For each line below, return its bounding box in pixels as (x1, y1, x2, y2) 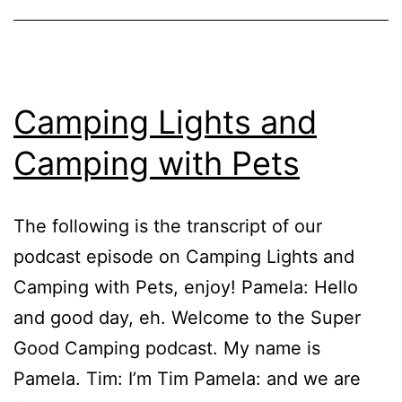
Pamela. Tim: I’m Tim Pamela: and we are (13, 367, 361, 389)
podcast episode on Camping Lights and (13, 245, 354, 267)
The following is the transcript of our (13, 214, 322, 237)
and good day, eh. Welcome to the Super (13, 306, 361, 328)
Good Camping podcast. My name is (13, 336, 320, 359)
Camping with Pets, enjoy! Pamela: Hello (13, 275, 358, 298)
